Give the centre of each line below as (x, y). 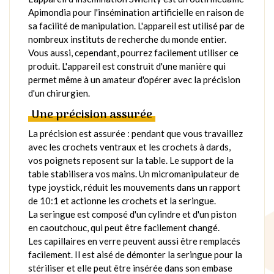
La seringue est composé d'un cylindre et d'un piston (132, 214)
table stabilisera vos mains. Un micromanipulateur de (134, 173)
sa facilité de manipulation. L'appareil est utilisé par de (136, 25)
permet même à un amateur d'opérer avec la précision (134, 79)
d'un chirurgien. (59, 93)
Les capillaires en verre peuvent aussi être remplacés (134, 241)
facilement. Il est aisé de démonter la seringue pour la (135, 254)
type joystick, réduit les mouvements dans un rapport (134, 187)
